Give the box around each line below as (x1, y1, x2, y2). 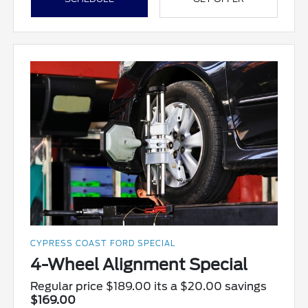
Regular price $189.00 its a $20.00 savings (30, 280, 267, 294)
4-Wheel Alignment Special (30, 255, 248, 275)
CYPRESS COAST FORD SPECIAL (30, 239, 176, 249)
